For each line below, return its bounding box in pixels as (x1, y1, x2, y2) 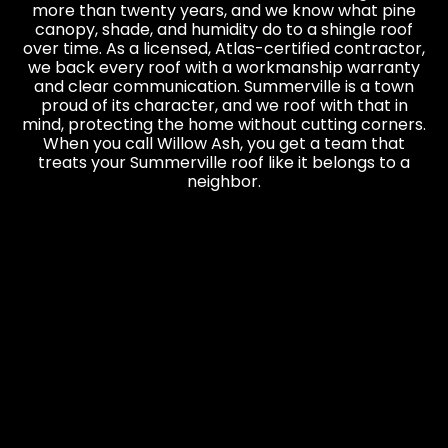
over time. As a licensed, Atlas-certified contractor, (23, 37, 425, 61)
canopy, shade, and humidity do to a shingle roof (35, 18, 413, 42)
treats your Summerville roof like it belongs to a (38, 151, 410, 175)
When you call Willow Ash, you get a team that (43, 132, 405, 156)
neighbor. (187, 170, 261, 194)
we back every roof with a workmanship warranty (28, 56, 420, 80)
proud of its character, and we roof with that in (40, 94, 408, 118)
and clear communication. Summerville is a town (34, 75, 414, 99)
